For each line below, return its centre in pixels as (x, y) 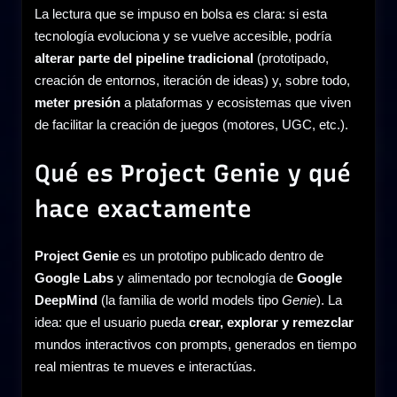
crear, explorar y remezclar (271, 322)
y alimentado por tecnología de (205, 277)
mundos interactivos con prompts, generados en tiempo (195, 344)
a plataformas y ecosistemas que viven (236, 103)
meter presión (78, 103)
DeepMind (66, 300)
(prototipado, (291, 58)
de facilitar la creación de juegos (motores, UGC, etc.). (191, 125)
